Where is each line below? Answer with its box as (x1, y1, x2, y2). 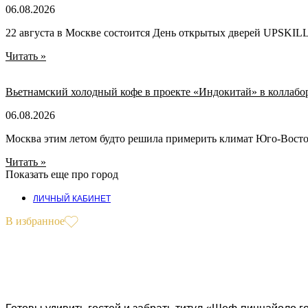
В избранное (5, 215, 65, 228)
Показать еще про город (5, 168, 118, 181)
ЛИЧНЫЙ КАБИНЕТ (33, 194, 111, 204)
